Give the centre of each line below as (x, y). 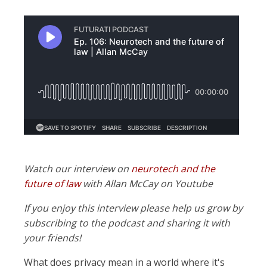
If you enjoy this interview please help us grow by (133, 208)
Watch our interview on (77, 169)
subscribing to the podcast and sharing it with (127, 223)
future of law (52, 184)
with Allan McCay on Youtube (147, 184)
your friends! (52, 238)
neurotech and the (173, 169)
